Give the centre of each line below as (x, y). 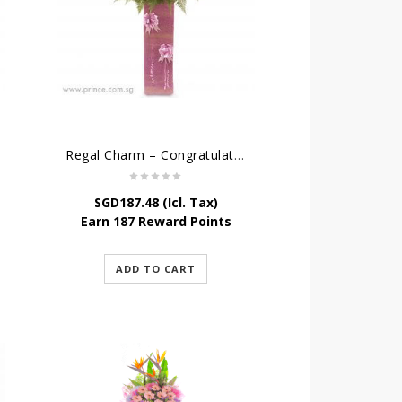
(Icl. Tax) (188, 203)
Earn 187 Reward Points (156, 222)
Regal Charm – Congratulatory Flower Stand (239, 155)
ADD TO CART (156, 269)
